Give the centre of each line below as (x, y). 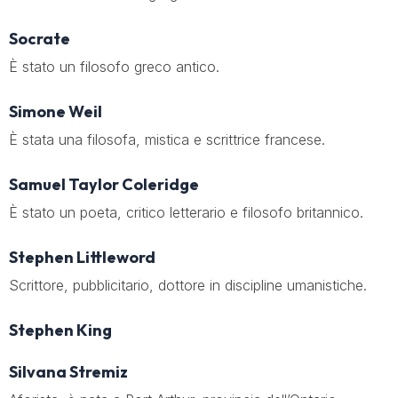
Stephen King (60, 330)
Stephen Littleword (82, 257)
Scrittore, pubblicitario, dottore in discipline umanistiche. (188, 285)
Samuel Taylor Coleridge (104, 184)
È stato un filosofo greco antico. (114, 67)
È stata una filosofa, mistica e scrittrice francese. (167, 139)
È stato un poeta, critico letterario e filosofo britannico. (186, 212)
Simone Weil (56, 111)
